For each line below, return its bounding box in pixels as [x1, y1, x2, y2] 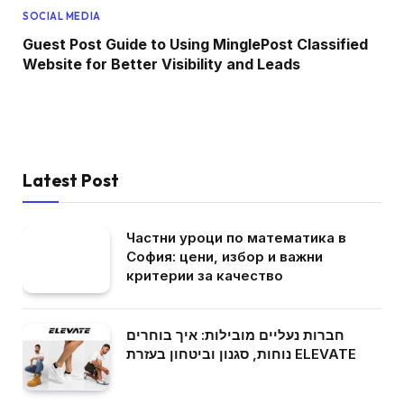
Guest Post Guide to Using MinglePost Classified [23, 34, 368, 53]
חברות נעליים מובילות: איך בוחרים [126, 326, 344, 344]
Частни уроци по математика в [126, 228, 346, 246]
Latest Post [23, 169, 119, 191]
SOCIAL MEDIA [23, 9, 101, 23]
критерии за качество [126, 266, 283, 284]
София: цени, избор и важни [126, 247, 323, 265]
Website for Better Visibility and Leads [23, 54, 300, 73]
